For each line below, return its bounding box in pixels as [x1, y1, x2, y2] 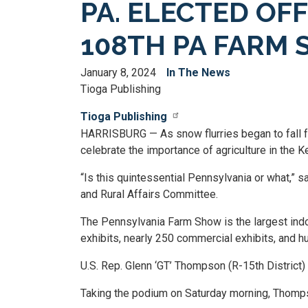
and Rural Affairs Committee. [80, 187, 218, 201]
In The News [166, 66, 230, 79]
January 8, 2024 [80, 66, 156, 79]
